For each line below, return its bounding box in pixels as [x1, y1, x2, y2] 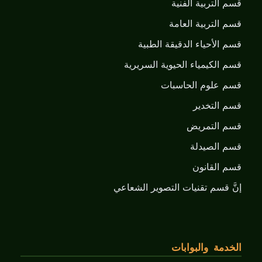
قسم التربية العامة [169, 17, 242, 31]
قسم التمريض [187, 119, 242, 133]
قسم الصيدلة [190, 140, 242, 154]
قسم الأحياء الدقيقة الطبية [138, 37, 242, 51]
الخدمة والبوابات [171, 242, 242, 254]
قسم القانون [192, 160, 242, 174]
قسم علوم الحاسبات [161, 78, 242, 92]
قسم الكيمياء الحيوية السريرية [124, 58, 242, 72]
